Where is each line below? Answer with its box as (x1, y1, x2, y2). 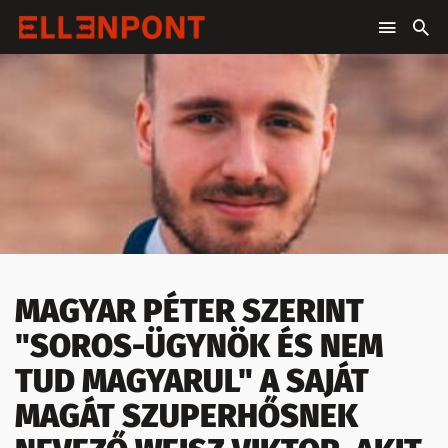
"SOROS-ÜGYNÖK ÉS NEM (15, 327, 383, 365)
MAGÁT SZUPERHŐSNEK (15, 397, 358, 435)
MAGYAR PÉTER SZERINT (15, 292, 364, 330)
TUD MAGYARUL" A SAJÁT (15, 362, 369, 400)
